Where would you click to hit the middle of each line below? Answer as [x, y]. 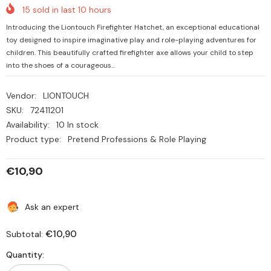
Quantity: [25, 255]
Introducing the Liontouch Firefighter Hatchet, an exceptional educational [133, 28]
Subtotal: [26, 234]
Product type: [34, 139]
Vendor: [21, 96]
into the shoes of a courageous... [60, 66]
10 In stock [77, 125]
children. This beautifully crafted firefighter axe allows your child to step [130, 53]
